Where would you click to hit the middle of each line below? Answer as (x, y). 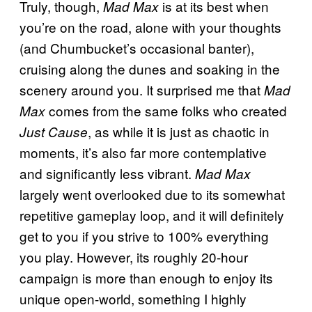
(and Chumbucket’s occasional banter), (137, 48)
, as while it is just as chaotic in (179, 132)
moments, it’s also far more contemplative (143, 153)
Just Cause (54, 132)
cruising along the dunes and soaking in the (150, 69)
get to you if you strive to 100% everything (144, 236)
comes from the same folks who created (168, 111)
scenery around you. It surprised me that (142, 90)
